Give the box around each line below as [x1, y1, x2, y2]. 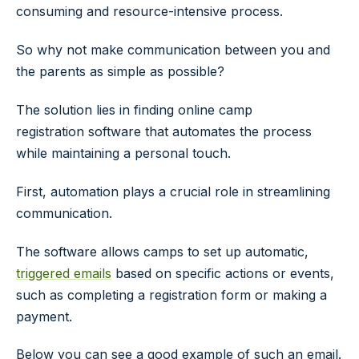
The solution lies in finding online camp [16, 101, 252, 118]
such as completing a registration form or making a [16, 286, 327, 303]
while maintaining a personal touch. [16, 144, 231, 161]
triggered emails [16, 264, 111, 281]
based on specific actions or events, [111, 264, 334, 281]
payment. [16, 308, 72, 325]
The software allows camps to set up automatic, [16, 243, 309, 260]
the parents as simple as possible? [16, 63, 224, 80]
